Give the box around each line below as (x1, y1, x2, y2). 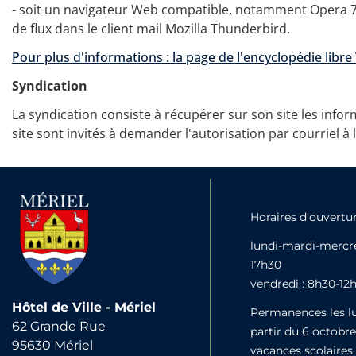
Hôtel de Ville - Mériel (12, 300, 156, 315)
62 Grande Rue (12, 319, 106, 334)
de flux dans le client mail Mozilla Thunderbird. (12, 20, 290, 37)
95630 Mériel (12, 338, 93, 353)
